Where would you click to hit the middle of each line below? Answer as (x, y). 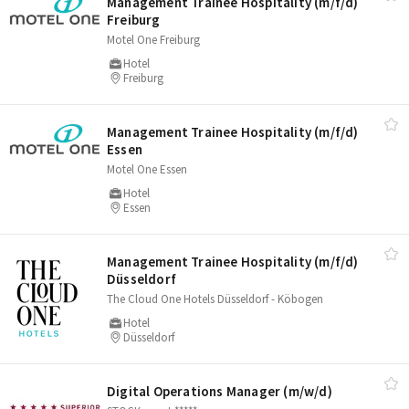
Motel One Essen (147, 169)
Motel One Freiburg (153, 40)
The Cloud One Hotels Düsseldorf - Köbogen (215, 299)
